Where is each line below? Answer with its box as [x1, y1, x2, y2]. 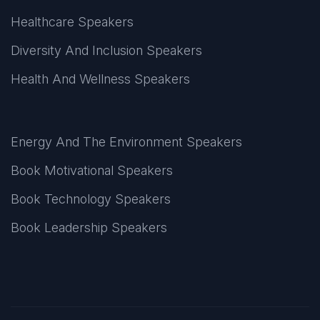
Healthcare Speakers [11, 14, 134, 30]
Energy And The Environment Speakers [11, 134, 242, 150]
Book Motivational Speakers [11, 163, 173, 179]
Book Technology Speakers [11, 191, 171, 207]
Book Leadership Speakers [11, 220, 167, 236]
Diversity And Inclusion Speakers [11, 43, 202, 59]
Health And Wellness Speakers [11, 71, 190, 87]
